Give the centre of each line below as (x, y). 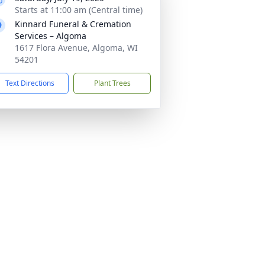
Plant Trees (112, 83)
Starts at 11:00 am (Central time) (79, 10)
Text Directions (30, 83)
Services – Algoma (51, 36)
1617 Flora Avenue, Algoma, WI (76, 48)
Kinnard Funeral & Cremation (73, 24)
